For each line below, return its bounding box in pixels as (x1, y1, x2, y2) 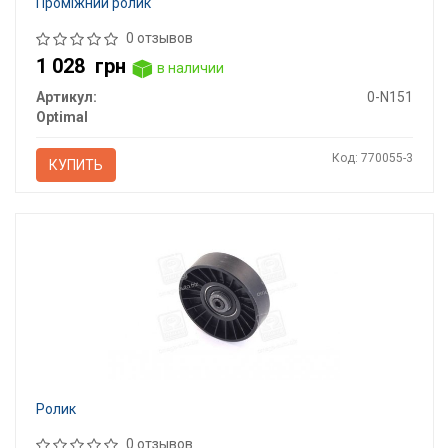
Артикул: (35, 88, 97, 105)
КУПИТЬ (48, 156, 103, 173)
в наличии (153, 60, 224, 77)
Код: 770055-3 (331, 150, 413, 165)
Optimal (35, 108, 88, 125)
